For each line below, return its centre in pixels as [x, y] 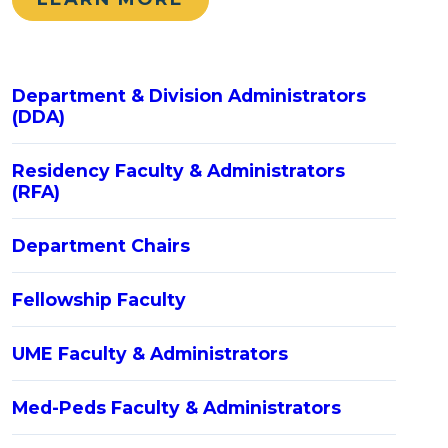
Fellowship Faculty [99, 300]
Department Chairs [101, 246]
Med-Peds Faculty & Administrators [176, 408]
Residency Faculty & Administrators [178, 171]
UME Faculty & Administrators [150, 354]
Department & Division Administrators [189, 96]
